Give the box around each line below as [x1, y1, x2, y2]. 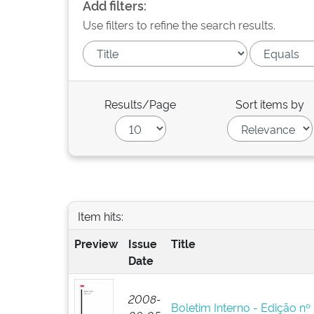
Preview [74, 235, 118, 251]
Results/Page [104, 96, 177, 111]
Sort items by [235, 96, 305, 111]
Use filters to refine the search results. [83, 17, 275, 32]
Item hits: [77, 207, 123, 224]
